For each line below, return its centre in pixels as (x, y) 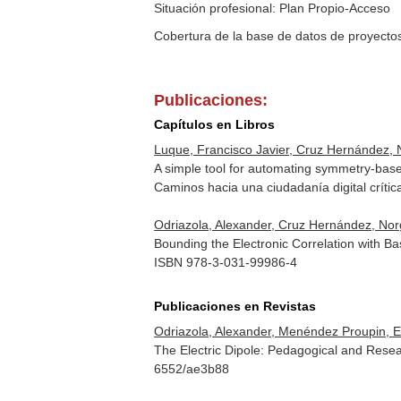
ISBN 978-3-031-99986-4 (226, 262)
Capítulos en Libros (215, 124)
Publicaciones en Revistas (235, 306)
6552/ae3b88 (192, 369)
